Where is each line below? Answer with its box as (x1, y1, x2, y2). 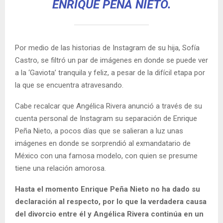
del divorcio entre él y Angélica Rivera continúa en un (15, 209, 204, 219)
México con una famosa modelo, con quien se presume (15, 151, 198, 160)
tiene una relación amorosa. (15, 163, 106, 173)
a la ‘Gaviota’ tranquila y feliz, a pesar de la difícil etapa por (15, 68, 205, 77)
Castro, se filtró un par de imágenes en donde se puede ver (15, 55, 208, 65)
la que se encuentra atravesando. (15, 80, 123, 90)
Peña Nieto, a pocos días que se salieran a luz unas (15, 126, 183, 135)
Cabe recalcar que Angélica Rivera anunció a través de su (15, 101, 202, 111)
